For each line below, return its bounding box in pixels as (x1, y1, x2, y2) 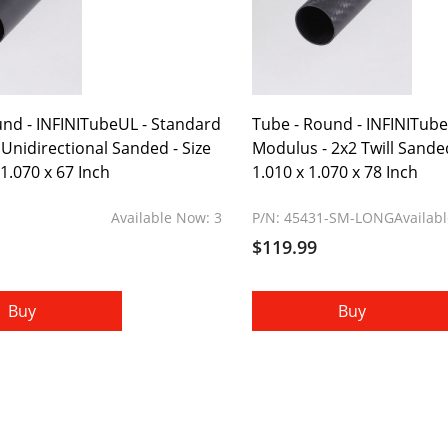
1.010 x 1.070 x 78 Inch (251, 161, 418, 183)
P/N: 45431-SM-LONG (251, 208, 394, 227)
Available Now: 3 (110, 208, 222, 227)
